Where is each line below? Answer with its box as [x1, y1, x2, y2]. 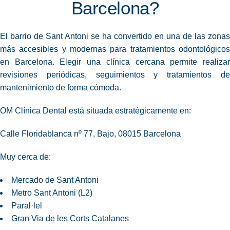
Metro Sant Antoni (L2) [11, 188, 92, 198]
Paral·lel [11, 201, 42, 210]
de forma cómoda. [54, 83, 121, 92]
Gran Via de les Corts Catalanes [11, 214, 129, 223]
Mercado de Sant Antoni [11, 176, 99, 185]
